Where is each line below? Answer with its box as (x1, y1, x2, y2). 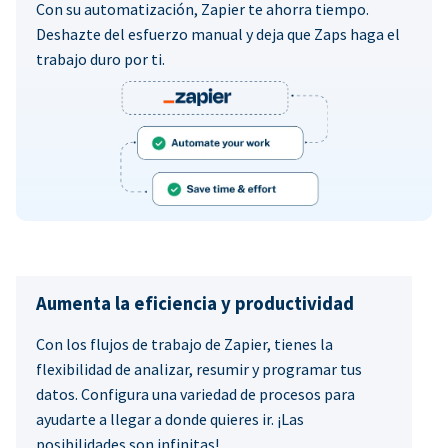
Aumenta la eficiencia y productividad (36, 291, 354, 315)
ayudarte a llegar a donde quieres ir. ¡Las (36, 408, 304, 429)
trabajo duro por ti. (36, 49, 165, 70)
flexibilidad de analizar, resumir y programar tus (36, 358, 362, 379)
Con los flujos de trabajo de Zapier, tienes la (36, 333, 333, 354)
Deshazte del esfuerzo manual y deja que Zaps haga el (36, 24, 400, 45)
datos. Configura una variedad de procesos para (36, 383, 355, 404)
